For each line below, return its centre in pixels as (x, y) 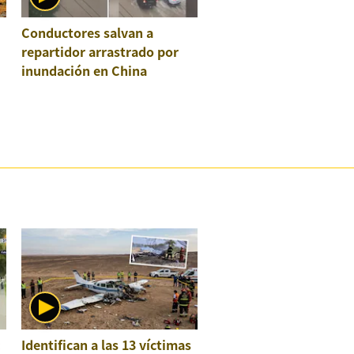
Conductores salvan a (88, 33)
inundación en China (85, 71)
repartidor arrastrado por (100, 52)
